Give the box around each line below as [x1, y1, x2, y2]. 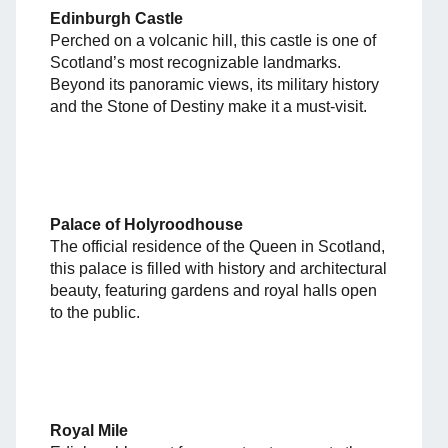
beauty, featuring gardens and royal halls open [50, 281, 377, 299]
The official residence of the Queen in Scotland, [50, 237, 385, 255]
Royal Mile [50, 421, 128, 439]
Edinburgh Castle [50, 9, 183, 27]
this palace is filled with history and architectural [50, 259, 387, 277]
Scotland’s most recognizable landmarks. [50, 53, 341, 71]
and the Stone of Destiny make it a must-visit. [50, 97, 367, 115]
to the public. [50, 303, 140, 321]
